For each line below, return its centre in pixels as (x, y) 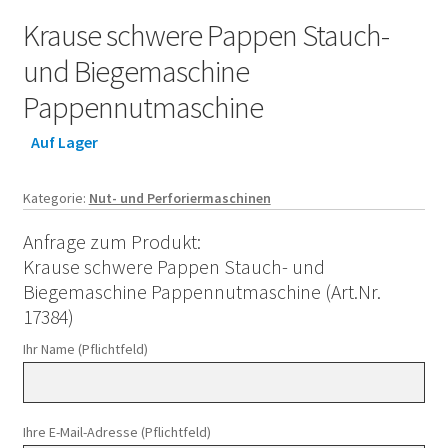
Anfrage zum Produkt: (111, 242)
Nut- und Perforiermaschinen (179, 197)
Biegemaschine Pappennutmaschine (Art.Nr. (201, 292)
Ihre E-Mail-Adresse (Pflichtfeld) (116, 432)
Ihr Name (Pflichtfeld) (85, 349)
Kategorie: (55, 197)
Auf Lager (65, 141)
